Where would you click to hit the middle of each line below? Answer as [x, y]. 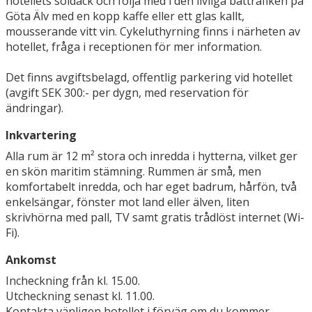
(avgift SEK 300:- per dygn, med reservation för [127, 93]
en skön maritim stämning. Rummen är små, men [133, 172]
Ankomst [31, 260]
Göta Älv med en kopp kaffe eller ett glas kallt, [125, 16]
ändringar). [34, 108]
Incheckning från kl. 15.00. [73, 281]
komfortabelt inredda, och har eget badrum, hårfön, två [151, 187]
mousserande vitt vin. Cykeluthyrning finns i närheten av [153, 32]
